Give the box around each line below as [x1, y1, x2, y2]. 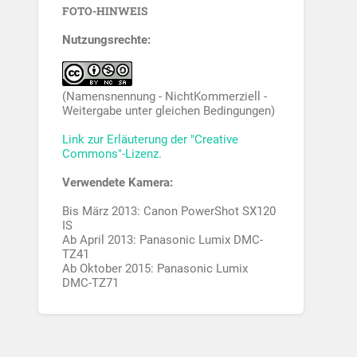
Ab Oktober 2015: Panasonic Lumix [62, 261, 249, 277]
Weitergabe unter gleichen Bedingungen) [62, 104, 276, 119]
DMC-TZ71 [62, 276, 120, 291]
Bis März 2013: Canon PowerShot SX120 [62, 204, 277, 219]
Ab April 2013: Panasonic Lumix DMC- [62, 233, 264, 248]
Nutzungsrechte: [62, 33, 151, 48]
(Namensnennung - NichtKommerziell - [62, 89, 268, 104]
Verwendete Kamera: [62, 175, 174, 190]
